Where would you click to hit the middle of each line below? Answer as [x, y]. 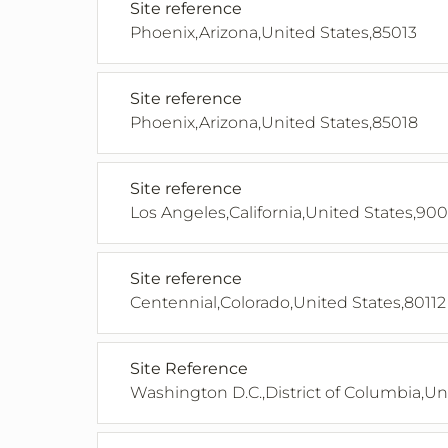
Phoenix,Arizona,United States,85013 [273, 33]
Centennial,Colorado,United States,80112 [288, 303]
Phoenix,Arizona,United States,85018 [274, 123]
